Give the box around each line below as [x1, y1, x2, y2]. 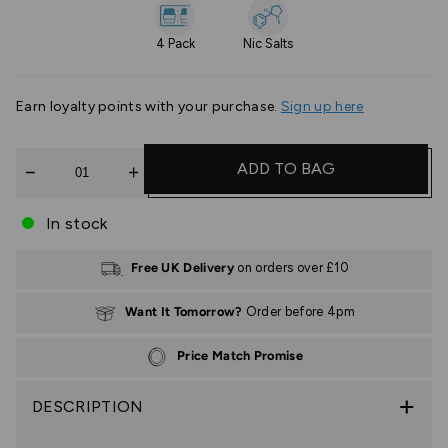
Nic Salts [243, 35, 293, 51]
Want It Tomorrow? [125, 303, 243, 319]
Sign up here [280, 97, 364, 115]
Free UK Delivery [130, 259, 238, 275]
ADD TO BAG [237, 158, 335, 178]
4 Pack [155, 35, 195, 51]
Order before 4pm [242, 303, 355, 319]
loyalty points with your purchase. [49, 97, 281, 115]
